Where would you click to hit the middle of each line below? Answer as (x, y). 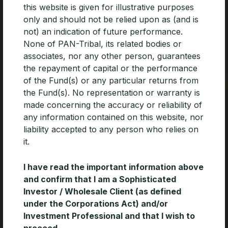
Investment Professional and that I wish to (109, 216)
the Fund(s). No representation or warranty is (112, 93)
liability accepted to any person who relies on (111, 129)
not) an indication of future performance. (103, 32)
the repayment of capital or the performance (110, 68)
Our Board (30, 217)
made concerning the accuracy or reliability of (113, 105)
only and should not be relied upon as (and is (111, 19)
